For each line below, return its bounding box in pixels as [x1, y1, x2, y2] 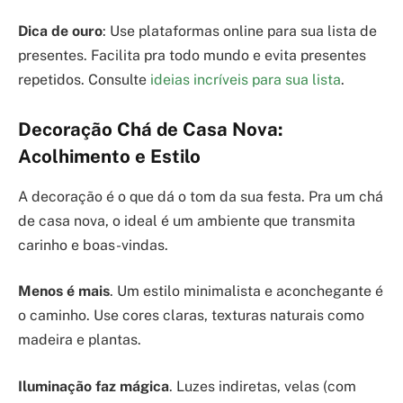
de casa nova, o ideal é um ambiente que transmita [18, 211, 355, 229]
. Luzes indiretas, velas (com [169, 377, 356, 395]
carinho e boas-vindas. [18, 236, 168, 254]
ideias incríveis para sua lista [150, 70, 341, 88]
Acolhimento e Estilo [18, 146, 201, 168]
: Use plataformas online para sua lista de [103, 22, 377, 40]
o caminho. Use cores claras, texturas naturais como [18, 307, 364, 325]
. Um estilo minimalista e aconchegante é [110, 282, 383, 300]
